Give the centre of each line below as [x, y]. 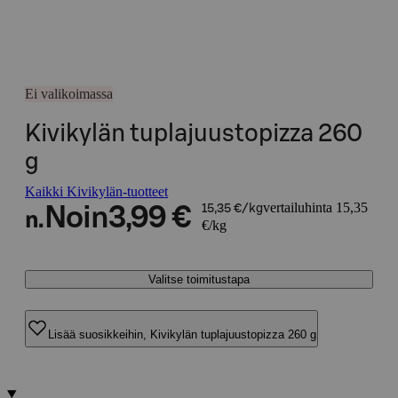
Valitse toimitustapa [199, 279]
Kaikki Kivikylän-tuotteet [96, 191]
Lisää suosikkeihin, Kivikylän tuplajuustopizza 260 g [182, 334]
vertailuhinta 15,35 [315, 207]
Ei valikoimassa [69, 94]
